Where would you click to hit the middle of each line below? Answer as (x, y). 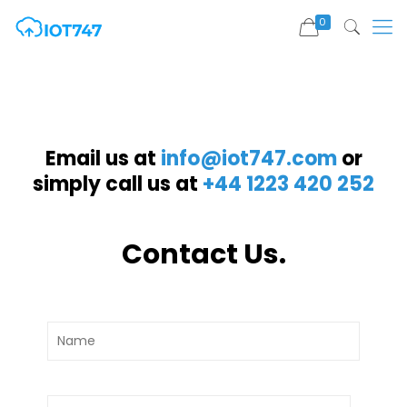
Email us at (103, 159)
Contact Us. (203, 254)
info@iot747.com (248, 159)
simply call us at (118, 184)
